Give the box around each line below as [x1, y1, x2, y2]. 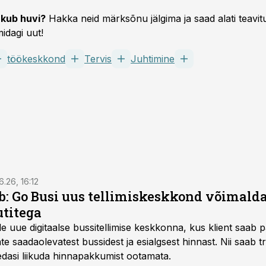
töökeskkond [7, 53, 65, 65]
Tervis [84, 53, 112, 65]
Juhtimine [131, 53, 175, 65]
